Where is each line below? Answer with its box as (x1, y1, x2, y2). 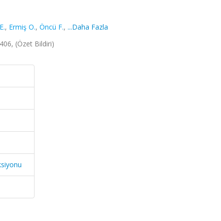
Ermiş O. (9, 22, 36, 32)
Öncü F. (39, 22, 64, 32)
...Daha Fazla (68, 22, 108, 32)
